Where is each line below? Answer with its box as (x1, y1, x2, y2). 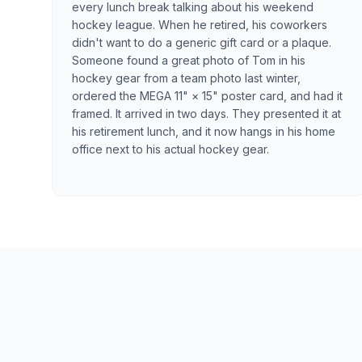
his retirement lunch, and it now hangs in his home (72, 124, 335, 138)
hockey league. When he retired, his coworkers (72, 17, 327, 32)
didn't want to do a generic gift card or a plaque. (72, 35, 331, 49)
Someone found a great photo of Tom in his (72, 53, 305, 67)
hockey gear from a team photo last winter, (72, 70, 301, 85)
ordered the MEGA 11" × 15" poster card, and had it (72, 88, 343, 103)
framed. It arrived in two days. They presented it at (72, 106, 341, 120)
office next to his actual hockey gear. (72, 141, 269, 156)
